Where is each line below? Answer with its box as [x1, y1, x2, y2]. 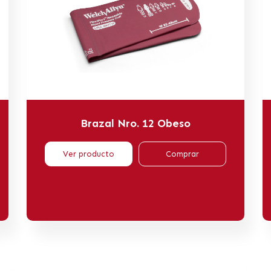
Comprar [166, 149, 199, 158]
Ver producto [63, 149, 114, 158]
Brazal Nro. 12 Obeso [80, 116, 191, 130]
